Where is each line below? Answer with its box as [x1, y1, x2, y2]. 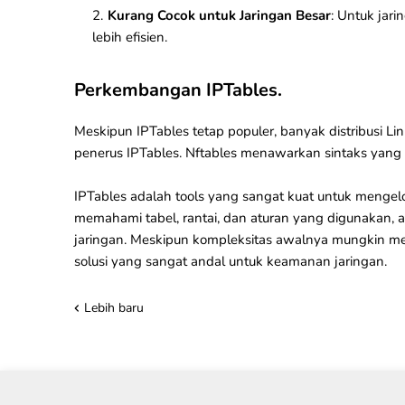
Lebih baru [84, 299, 144, 316]
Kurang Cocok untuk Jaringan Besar [108, 6, 331, 24]
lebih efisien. [92, 28, 167, 46]
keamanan [267, 252, 331, 270]
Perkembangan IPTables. [74, 78, 282, 102]
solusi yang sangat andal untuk [74, 252, 267, 270]
